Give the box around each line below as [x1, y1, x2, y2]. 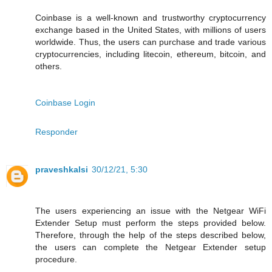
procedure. [35, 254, 77, 264]
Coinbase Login [35, 97, 95, 107]
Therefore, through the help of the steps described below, [35, 229, 266, 240]
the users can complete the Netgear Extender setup [35, 242, 266, 252]
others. [35, 61, 62, 71]
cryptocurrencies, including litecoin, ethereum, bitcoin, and [35, 49, 266, 59]
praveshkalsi [35, 164, 88, 174]
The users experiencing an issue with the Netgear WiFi [35, 205, 266, 216]
